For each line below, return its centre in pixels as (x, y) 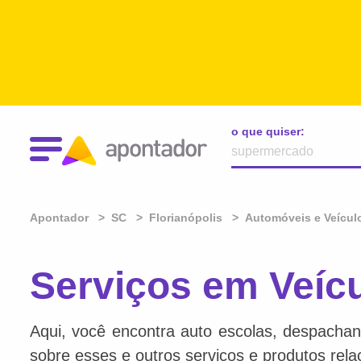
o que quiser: (268, 131)
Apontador (61, 218)
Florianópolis (186, 218)
